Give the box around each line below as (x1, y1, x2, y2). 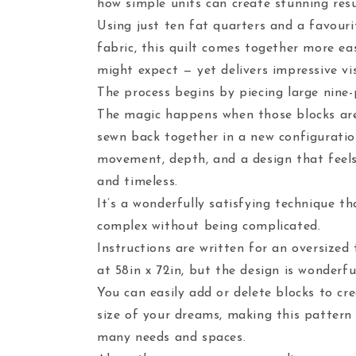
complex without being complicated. (97, 220, 321, 233)
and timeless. (97, 176, 178, 188)
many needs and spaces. (97, 331, 246, 344)
